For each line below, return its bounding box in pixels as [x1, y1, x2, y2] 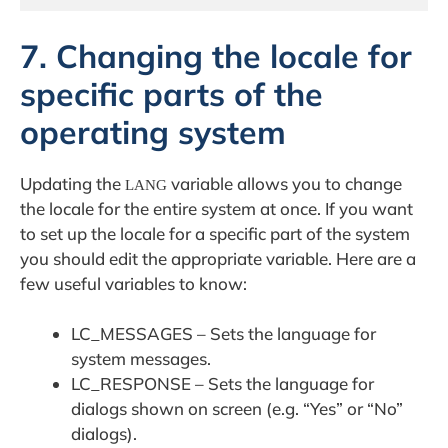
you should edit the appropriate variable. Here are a [20, 247, 416, 269]
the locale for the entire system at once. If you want [20, 197, 413, 219]
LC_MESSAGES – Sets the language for [71, 323, 376, 345]
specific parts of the [20, 73, 323, 114]
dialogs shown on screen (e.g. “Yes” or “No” [71, 398, 403, 420]
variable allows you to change [167, 172, 402, 194]
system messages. [71, 348, 211, 370]
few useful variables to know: [20, 272, 247, 294]
